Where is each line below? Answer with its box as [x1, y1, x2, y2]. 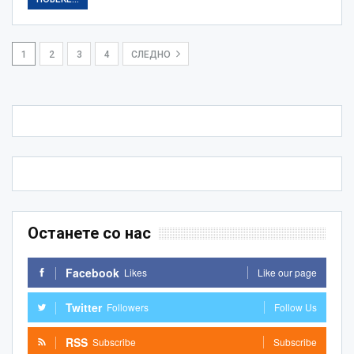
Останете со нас [28, 223, 151, 243]
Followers [107, 299, 149, 314]
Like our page [258, 265, 317, 279]
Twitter [66, 299, 102, 315]
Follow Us [274, 299, 317, 314]
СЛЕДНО [131, 48, 173, 60]
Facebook [66, 264, 119, 281]
